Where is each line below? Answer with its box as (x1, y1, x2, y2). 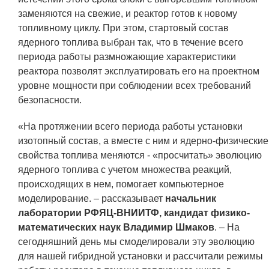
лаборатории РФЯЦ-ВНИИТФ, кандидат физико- (18, 208, 250, 218)
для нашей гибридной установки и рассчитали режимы (18, 251, 263, 261)
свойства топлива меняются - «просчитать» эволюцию (18, 150, 262, 160)
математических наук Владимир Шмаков (18, 222, 214, 232)
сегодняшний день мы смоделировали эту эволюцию (18, 237, 255, 247)
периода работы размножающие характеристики (18, 52, 236, 62)
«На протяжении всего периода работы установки (18, 121, 243, 131)
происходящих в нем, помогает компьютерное (18, 179, 224, 189)
